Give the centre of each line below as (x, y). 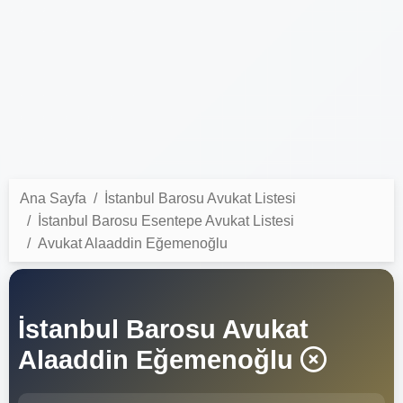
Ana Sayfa (53, 198)
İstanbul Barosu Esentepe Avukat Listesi (166, 220)
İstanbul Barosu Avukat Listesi (200, 198)
